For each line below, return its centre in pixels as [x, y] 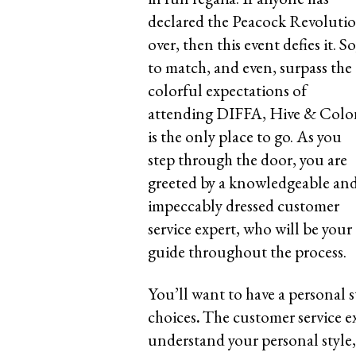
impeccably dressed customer [244, 206]
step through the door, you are [248, 160]
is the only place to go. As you [245, 137]
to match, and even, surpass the [250, 68]
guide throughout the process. [247, 252]
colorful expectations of [227, 91]
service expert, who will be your [250, 229]
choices [172, 317]
